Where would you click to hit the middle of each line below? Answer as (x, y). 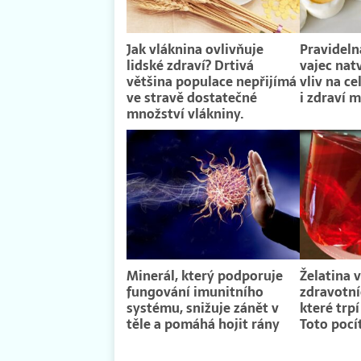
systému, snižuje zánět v (203, 308)
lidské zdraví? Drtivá (190, 65)
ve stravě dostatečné (192, 97)
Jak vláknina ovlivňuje (195, 49)
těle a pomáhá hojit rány (203, 324)
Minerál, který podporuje (205, 276)
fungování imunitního (195, 292)
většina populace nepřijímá (212, 81)
